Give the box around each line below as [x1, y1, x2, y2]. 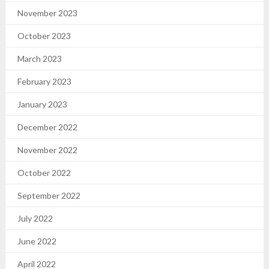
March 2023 [17, 53, 62, 64]
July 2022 [17, 213, 53, 223]
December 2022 [17, 122, 77, 132]
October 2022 [17, 168, 71, 178]
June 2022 [17, 236, 56, 246]
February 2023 [17, 76, 71, 86]
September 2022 [17, 190, 80, 201]
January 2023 [17, 99, 67, 109]
